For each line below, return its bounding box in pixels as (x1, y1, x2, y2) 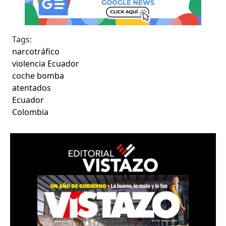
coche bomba (12, 70, 65, 81)
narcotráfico (12, 45, 60, 57)
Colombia (12, 106, 49, 118)
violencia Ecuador (12, 58, 80, 69)
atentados (12, 82, 51, 93)
